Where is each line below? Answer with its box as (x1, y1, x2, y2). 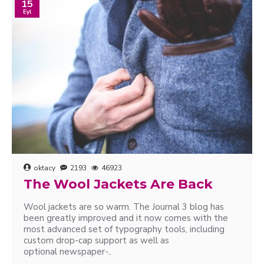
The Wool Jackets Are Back (24, 176, 213, 192)
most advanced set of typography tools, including (24, 223, 225, 235)
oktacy (34, 163, 55, 173)
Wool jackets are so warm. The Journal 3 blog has (24, 201, 224, 213)
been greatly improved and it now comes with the (24, 212, 228, 224)
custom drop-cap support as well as (24, 235, 169, 246)
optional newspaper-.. (24, 246, 111, 258)
